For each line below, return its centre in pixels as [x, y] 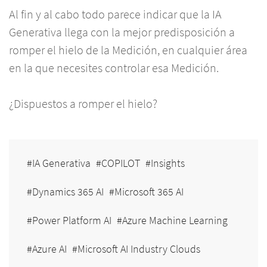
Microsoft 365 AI [149, 192]
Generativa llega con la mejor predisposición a [122, 32]
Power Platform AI [72, 221]
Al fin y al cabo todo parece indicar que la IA [115, 14]
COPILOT [121, 163]
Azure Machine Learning [175, 221]
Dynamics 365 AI [68, 192]
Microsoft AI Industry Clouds [139, 249]
